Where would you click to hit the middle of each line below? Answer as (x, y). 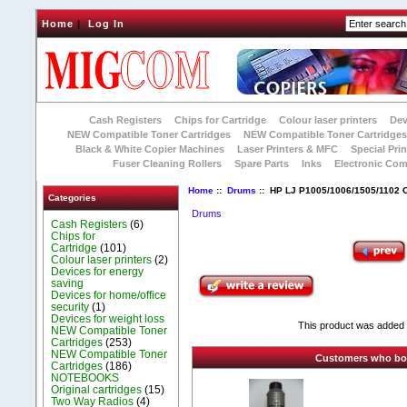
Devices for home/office (109, 295)
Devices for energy (98, 271)
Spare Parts (262, 164)
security (70, 307)
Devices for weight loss (108, 318)
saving (68, 283)
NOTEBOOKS (85, 377)
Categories (72, 198)
